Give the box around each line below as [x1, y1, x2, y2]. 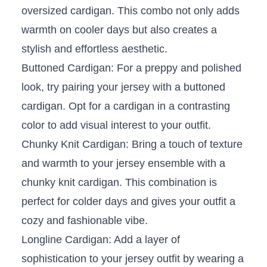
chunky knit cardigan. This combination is [21, 176, 217, 189]
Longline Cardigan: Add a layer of [21, 234, 180, 246]
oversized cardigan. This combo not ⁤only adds [21, 5, 240, 17]
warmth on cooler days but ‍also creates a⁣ [21, 24, 217, 36]
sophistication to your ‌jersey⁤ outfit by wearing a [21, 253, 244, 265]
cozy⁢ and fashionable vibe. [21, 215, 148, 227]
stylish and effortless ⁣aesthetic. [21, 43, 167, 55]
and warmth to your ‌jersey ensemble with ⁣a [21, 157, 225, 170]
